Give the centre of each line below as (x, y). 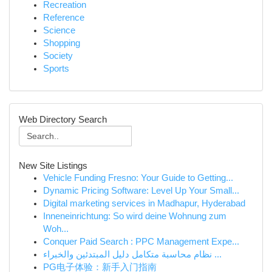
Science (59, 30)
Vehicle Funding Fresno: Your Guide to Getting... (138, 178)
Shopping (62, 43)
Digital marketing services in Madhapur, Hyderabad (144, 203)
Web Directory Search (63, 119)
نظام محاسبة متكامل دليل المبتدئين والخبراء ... (217, 254)
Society (58, 56)
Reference (64, 18)
